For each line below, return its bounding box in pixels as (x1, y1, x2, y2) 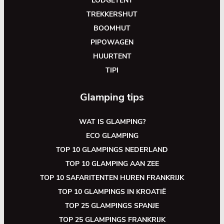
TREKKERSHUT (86, 9, 137, 19)
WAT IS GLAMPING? (78, 117, 145, 126)
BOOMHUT (93, 23, 130, 33)
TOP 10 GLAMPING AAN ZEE (65, 159, 159, 168)
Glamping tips (80, 90, 144, 104)
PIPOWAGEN (90, 37, 133, 47)
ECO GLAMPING (85, 131, 138, 140)
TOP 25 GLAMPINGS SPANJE (65, 201, 159, 210)
